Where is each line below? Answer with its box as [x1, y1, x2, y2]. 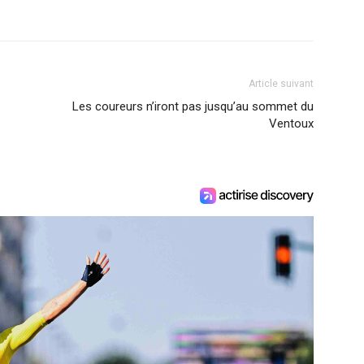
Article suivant [249, 78, 314, 90]
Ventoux [269, 116, 314, 132]
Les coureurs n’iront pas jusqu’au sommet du [72, 99, 314, 115]
